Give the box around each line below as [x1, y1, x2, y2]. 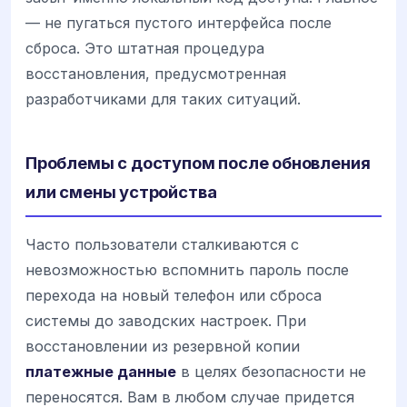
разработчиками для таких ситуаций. [25, 89, 301, 108]
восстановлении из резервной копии [25, 336, 300, 355]
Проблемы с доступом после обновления [25, 152, 371, 173]
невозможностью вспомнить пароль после [25, 260, 349, 279]
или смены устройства [25, 181, 217, 202]
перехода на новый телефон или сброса [25, 285, 322, 304]
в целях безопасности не [176, 362, 366, 381]
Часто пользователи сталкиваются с [25, 234, 299, 253]
